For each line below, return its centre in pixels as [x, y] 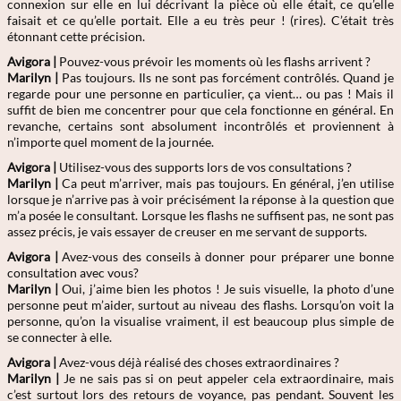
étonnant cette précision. [76, 36]
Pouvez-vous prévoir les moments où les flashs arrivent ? [213, 61]
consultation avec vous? [73, 273]
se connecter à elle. [60, 337]
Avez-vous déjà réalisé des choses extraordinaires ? [198, 362]
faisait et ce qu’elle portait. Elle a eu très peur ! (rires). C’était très [200, 20]
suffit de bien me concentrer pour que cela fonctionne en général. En [200, 110]
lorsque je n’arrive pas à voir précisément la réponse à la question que [200, 199]
